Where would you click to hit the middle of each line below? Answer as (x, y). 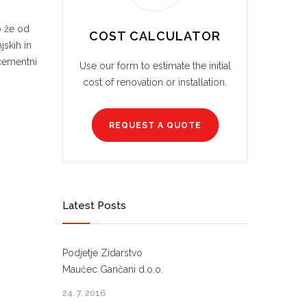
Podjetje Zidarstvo (102, 253)
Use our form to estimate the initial (155, 66)
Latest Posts (94, 206)
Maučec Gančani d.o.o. (113, 269)
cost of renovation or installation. (155, 82)
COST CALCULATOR (155, 36)
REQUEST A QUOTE (155, 125)
